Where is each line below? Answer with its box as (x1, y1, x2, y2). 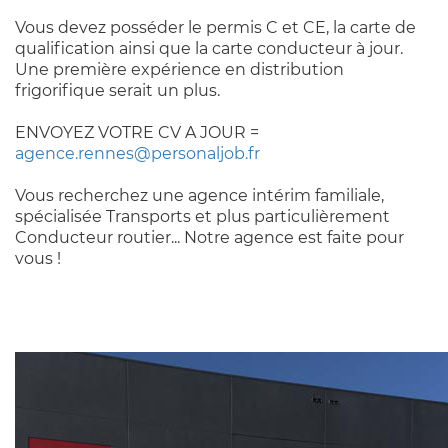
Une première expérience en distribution (15, 59, 344, 79)
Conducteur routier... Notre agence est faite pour (15, 227, 404, 247)
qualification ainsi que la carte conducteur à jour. (15, 38, 403, 58)
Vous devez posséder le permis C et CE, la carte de (15, 17, 416, 37)
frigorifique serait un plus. (15, 80, 224, 100)
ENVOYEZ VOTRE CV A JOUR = (15, 122, 259, 142)
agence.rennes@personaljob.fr (15, 143, 260, 163)
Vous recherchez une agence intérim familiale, (15, 185, 384, 205)
